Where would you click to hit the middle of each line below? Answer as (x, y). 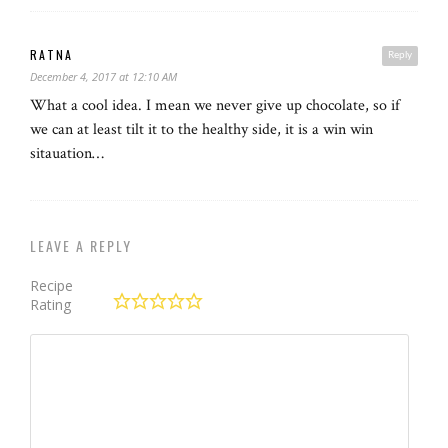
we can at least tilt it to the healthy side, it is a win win (201, 129)
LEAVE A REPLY (81, 245)
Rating (50, 304)
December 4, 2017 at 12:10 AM (103, 76)
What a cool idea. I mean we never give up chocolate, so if (215, 105)
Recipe (51, 285)
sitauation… (67, 153)
